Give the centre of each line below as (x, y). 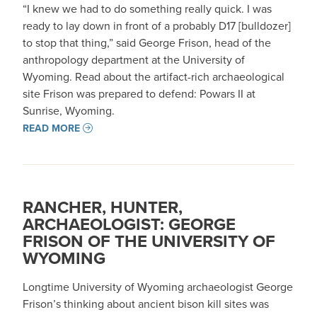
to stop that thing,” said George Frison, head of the (147, 42)
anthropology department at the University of (134, 59)
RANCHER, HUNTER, (103, 207)
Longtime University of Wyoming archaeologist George (158, 287)
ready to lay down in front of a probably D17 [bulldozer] (157, 25)
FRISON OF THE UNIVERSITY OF (149, 241)
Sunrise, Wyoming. (69, 110)
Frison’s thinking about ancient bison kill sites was (146, 304)
